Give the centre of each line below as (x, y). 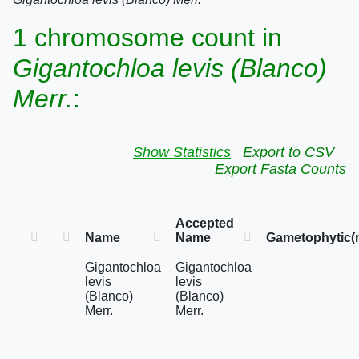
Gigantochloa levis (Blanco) (170, 68)
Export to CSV (288, 152)
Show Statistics (182, 152)
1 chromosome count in (147, 38)
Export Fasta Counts (280, 169)
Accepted (205, 223)
